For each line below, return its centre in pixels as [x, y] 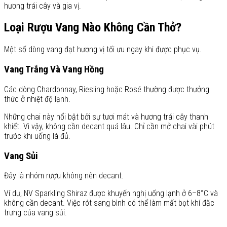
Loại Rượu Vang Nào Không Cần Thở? [93, 28]
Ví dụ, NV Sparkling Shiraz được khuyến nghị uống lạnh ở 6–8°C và [111, 194]
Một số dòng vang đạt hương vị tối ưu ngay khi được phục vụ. [103, 50]
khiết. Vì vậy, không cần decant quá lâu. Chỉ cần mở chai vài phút [109, 126]
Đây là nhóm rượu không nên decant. [64, 176]
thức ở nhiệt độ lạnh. [37, 99]
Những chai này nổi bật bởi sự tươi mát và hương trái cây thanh [106, 117]
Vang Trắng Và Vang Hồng [54, 70]
